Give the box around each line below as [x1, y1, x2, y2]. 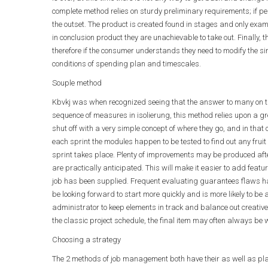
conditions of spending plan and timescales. [52, 59, 201, 68]
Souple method [52, 78, 102, 87]
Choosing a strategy [52, 235, 121, 244]
